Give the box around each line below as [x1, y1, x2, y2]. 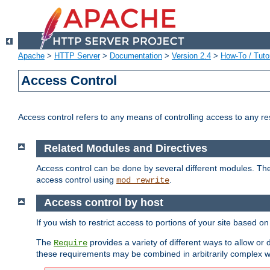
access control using [36, 174, 116, 184]
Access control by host [43, 196, 163, 209]
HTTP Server [54, 51, 100, 61]
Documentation [110, 51, 162, 61]
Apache [18, 51, 45, 61]
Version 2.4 [172, 51, 211, 61]
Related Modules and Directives [43, 142, 207, 155]
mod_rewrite [116, 175, 169, 185]
